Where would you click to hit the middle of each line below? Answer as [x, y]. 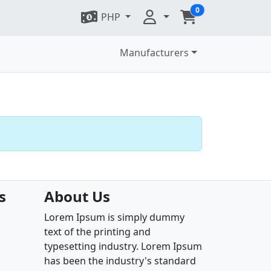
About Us [77, 196]
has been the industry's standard [120, 261]
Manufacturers [155, 53]
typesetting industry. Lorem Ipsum [123, 246]
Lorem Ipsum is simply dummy [114, 217]
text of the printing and [97, 232]
